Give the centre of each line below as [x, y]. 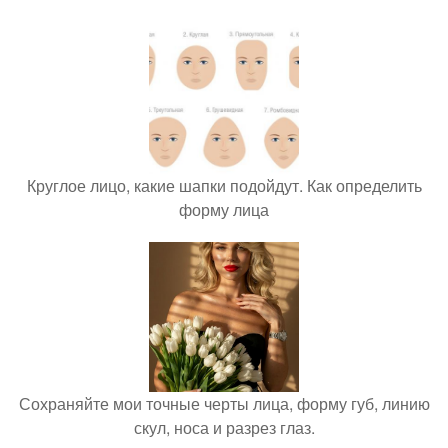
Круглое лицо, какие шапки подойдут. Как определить [224, 186]
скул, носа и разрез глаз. [224, 428]
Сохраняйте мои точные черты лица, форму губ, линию [224, 404]
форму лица [224, 210]
